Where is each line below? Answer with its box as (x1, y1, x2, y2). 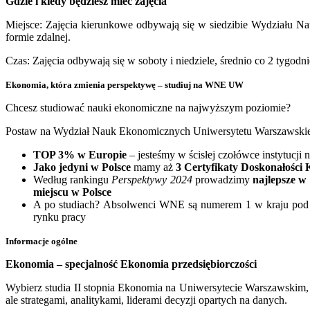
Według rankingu (33, 173, 112, 185)
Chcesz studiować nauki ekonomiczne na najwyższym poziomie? (6, 101, 291, 113)
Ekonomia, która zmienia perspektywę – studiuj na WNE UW (6, 79, 244, 90)
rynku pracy (33, 210, 86, 223)
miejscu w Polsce (33, 185, 111, 198)
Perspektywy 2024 (111, 173, 192, 185)
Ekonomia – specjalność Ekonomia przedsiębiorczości (6, 257, 257, 270)
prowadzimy (192, 173, 253, 185)
